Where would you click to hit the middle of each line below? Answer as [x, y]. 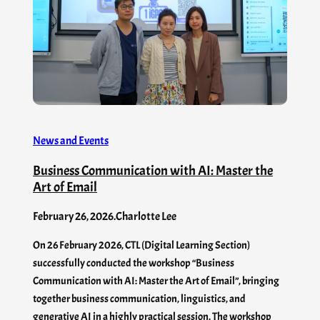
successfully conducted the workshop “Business [134, 263]
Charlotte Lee [146, 217]
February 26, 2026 [73, 217]
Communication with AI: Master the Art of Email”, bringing [156, 281]
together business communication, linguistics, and [139, 299]
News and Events [71, 141]
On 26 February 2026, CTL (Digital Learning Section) [141, 245]
